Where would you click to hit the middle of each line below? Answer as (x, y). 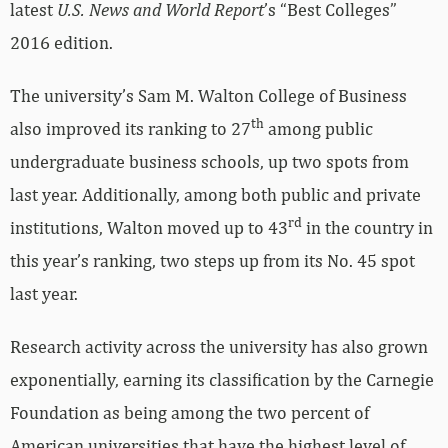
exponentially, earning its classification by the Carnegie (222, 359)
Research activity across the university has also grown (219, 326)
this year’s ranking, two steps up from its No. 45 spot (212, 240)
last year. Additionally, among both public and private (215, 174)
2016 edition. (61, 22)
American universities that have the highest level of (207, 425)
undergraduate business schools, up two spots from (209, 141)
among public (318, 108)
